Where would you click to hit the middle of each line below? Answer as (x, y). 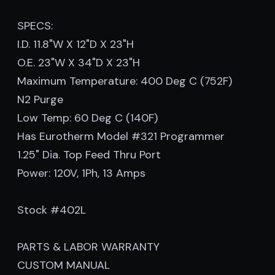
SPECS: (35, 26)
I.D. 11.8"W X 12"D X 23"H (76, 44)
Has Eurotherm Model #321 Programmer (121, 136)
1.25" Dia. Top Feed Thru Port (89, 155)
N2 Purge (40, 99)
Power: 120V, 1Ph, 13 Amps (81, 173)
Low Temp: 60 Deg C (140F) (87, 118)
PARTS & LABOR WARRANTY (88, 247)
